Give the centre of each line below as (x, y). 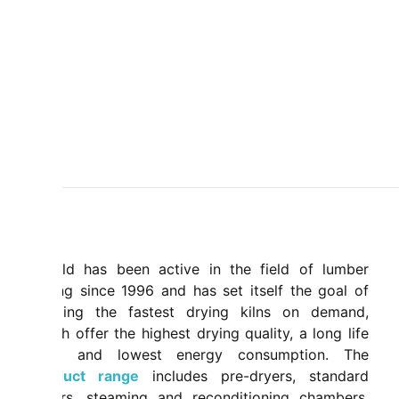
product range (85, 376)
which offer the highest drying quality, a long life (199, 334)
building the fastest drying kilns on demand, (199, 312)
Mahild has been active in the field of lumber (199, 269)
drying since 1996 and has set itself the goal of (199, 291)
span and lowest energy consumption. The (199, 355)
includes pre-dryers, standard (254, 376)
